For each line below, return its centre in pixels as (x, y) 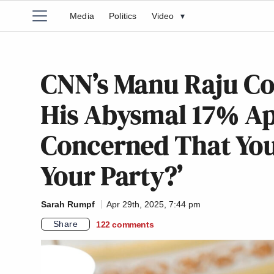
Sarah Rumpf (68, 204)
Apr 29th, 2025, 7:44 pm (154, 204)
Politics (123, 16)
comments (133, 224)
